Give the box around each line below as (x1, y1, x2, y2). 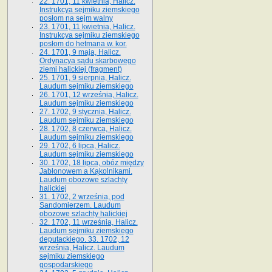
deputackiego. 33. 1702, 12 (39, 234, 129, 243)
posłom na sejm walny (39, 13, 113, 22)
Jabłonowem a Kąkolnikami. (39, 166, 132, 175)
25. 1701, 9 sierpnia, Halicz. (39, 73, 131, 82)
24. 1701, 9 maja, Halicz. (39, 47, 121, 56)
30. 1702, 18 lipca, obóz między (39, 158, 144, 167)
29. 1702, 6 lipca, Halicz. (39, 141, 120, 150)
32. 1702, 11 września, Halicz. (39, 217, 138, 226)
